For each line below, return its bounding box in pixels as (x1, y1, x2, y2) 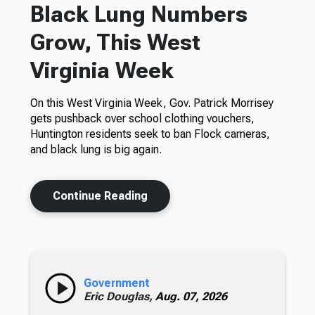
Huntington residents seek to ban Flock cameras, (30, 127, 270, 141)
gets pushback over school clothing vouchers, (30, 112, 255, 126)
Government (83, 276, 150, 290)
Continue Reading (52, 189, 148, 203)
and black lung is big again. (30, 143, 162, 157)
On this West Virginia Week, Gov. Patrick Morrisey (30, 96, 274, 110)
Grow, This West (30, 29, 200, 56)
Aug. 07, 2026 (155, 290, 227, 304)
